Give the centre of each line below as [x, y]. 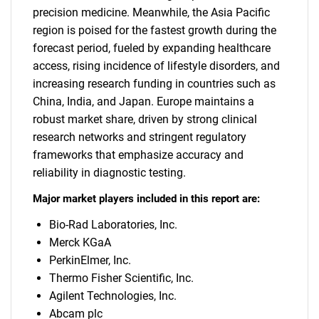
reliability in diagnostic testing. [109, 173]
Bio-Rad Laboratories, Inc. [113, 225]
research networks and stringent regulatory [140, 137]
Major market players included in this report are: [146, 199]
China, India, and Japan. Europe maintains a [143, 101]
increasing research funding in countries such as [154, 84]
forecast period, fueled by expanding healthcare [152, 48]
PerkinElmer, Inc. [90, 260]
